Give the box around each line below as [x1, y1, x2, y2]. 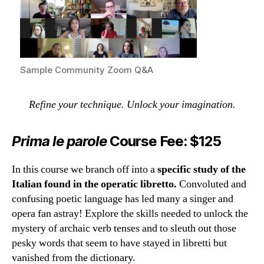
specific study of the [157, 162, 246, 176]
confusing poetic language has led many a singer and [12, 192, 233, 206]
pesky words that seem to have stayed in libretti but [12, 236, 227, 250]
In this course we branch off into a [12, 162, 157, 176]
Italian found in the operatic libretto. [12, 177, 177, 191]
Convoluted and [177, 177, 246, 191]
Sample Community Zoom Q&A [20, 64, 154, 75]
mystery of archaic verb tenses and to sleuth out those [12, 221, 236, 235]
